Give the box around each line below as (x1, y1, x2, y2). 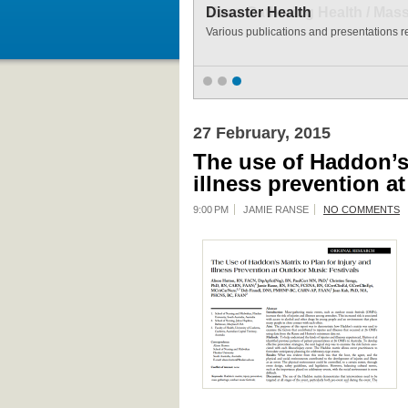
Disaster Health (206, 5, 311, 20)
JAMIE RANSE (243, 204, 309, 215)
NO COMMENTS (323, 204, 400, 215)
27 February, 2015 (193, 124, 331, 142)
